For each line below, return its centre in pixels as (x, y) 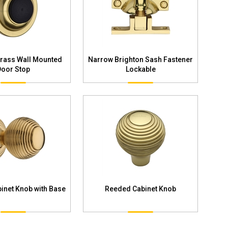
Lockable (140, 69)
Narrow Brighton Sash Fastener (140, 59)
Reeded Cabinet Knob (140, 189)
